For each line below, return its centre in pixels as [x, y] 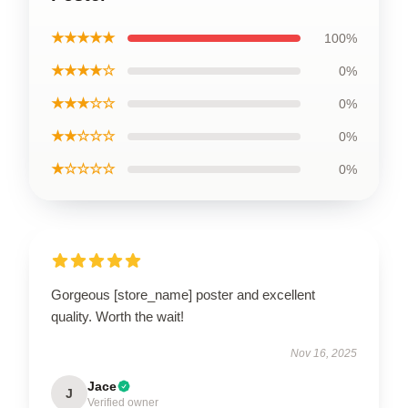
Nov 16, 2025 [324, 353]
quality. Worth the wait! [117, 316]
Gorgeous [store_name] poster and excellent [183, 294]
